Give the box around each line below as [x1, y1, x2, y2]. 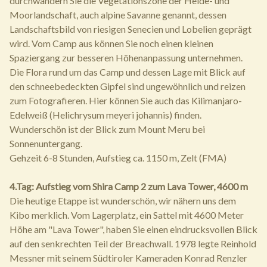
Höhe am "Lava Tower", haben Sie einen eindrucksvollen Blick [10, 223, 257, 235]
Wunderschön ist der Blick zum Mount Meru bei [10, 123, 205, 135]
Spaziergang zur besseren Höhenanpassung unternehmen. [10, 52, 243, 64]
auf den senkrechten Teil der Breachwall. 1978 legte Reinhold [10, 238, 256, 250]
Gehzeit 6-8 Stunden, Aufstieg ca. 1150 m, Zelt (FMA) [10, 152, 226, 164]
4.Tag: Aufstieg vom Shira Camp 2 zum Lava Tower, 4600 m [10, 181, 248, 193]
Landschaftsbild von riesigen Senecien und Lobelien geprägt [10, 23, 252, 35]
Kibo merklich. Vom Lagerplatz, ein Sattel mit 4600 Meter [10, 209, 244, 221]
